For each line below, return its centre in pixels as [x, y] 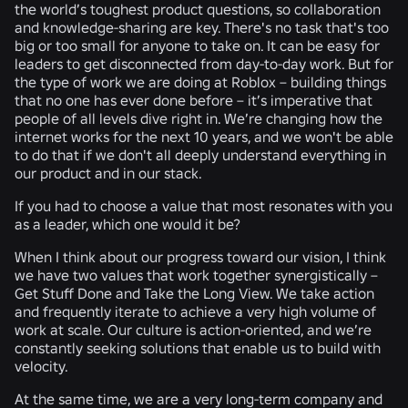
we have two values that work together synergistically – [196, 275]
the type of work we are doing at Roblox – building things [200, 82]
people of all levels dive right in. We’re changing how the [199, 118]
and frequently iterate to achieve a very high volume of [195, 311]
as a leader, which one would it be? [127, 224]
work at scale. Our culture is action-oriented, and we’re [193, 329]
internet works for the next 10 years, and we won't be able [204, 136]
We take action [325, 293]
